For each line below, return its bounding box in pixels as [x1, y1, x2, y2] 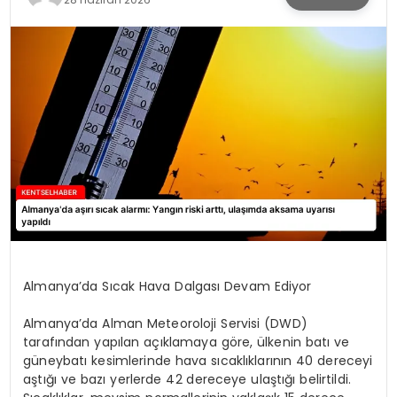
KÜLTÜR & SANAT [22, 17, 143, 37]
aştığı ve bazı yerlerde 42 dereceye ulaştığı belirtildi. [23, 370, 351, 388]
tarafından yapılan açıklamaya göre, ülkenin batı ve [23, 332, 350, 351]
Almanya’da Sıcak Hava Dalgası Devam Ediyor [23, 276, 312, 295]
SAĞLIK [22, 111, 73, 131]
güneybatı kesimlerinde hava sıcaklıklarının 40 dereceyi [23, 351, 373, 370]
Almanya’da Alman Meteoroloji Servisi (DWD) [23, 314, 307, 332]
